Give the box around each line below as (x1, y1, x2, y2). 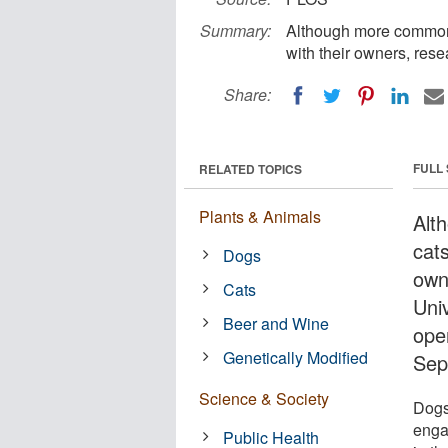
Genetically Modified (223, 345, 369, 369)
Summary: (200, 19, 271, 42)
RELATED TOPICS (199, 159, 302, 178)
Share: (224, 83, 271, 106)
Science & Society (199, 386, 329, 410)
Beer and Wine (223, 311, 330, 335)
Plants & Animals (199, 204, 321, 228)
